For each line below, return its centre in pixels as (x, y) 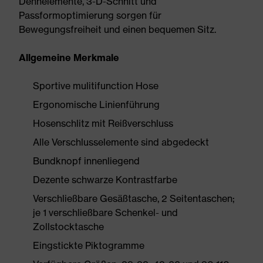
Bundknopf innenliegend (86, 161)
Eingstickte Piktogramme (89, 245)
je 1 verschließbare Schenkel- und (105, 213)
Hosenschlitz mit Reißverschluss (103, 123)
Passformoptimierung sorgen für (90, 15)
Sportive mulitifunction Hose (96, 86)
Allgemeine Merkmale (69, 58)
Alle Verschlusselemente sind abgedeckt (121, 142)
